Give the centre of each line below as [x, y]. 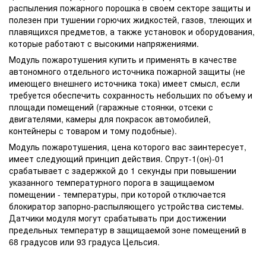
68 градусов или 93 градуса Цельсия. [84, 241]
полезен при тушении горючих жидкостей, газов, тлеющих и [130, 19]
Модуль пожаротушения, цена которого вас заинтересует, [128, 146]
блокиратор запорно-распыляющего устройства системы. [126, 206]
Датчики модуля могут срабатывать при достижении [118, 218]
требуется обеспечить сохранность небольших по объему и [131, 95]
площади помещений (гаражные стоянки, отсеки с [111, 107]
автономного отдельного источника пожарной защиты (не [127, 71]
